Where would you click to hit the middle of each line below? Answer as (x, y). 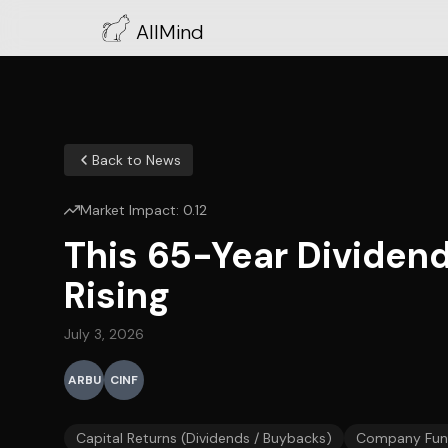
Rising (117, 295)
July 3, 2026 (104, 334)
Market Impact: (131, 210)
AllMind (170, 32)
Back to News (136, 160)
